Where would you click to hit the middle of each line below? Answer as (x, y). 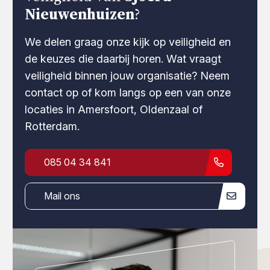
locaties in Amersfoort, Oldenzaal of (114, 109)
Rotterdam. (52, 126)
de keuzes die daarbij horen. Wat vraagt (123, 58)
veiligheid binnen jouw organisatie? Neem (127, 75)
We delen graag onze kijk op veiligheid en (128, 42)
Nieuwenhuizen (80, 14)
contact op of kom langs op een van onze (128, 92)
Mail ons (62, 196)
